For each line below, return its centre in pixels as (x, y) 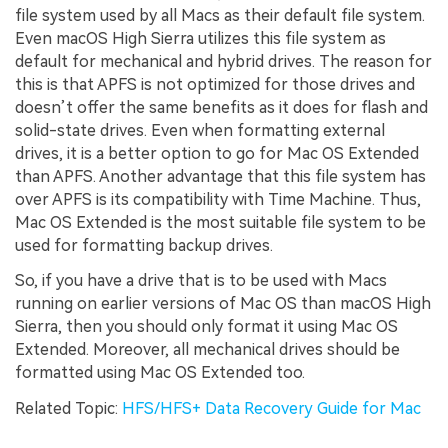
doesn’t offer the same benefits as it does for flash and (221, 107)
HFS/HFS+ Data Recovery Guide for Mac (271, 409)
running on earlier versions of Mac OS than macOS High (223, 304)
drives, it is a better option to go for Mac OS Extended (217, 153)
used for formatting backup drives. (144, 245)
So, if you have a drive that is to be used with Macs (201, 281)
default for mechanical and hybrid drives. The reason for (223, 61)
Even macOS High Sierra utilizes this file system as (200, 38)
